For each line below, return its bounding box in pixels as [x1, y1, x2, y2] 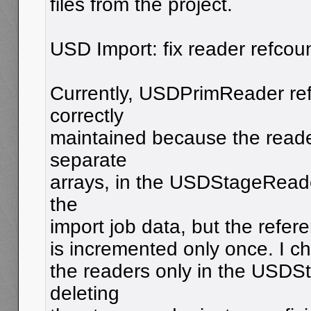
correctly [50, 104, 124, 126]
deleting [50, 282, 119, 304]
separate [50, 149, 127, 171]
